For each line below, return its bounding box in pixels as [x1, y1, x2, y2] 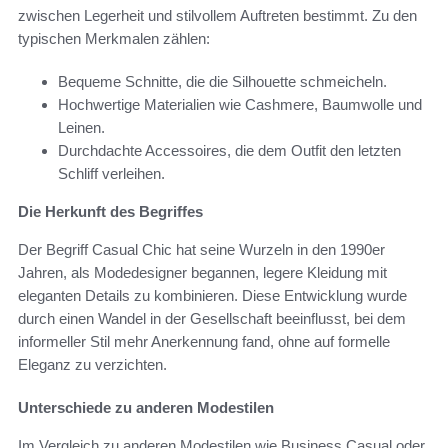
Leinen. [58, 118, 105, 136]
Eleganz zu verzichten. [18, 355, 167, 373]
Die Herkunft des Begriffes [18, 202, 203, 220]
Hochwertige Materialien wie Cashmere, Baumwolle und [58, 95, 422, 113]
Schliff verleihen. [58, 164, 165, 182]
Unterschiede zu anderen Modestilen [18, 398, 274, 416]
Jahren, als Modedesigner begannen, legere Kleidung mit [18, 263, 387, 281]
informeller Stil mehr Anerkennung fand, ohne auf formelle [18, 332, 390, 350]
